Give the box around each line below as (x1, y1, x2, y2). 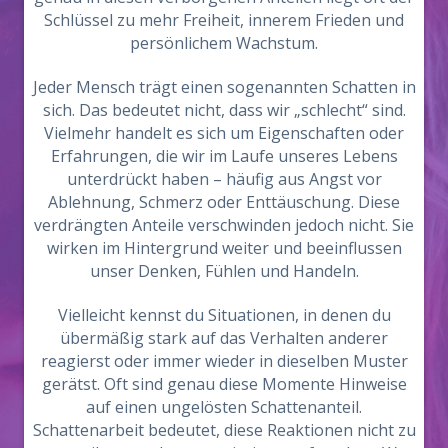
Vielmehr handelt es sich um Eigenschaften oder (44, 122, 404, 145)
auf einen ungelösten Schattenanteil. (86, 395, 362, 418)
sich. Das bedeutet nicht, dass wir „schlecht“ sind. (42, 99, 406, 122)
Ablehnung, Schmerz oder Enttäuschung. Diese (48, 191, 400, 214)
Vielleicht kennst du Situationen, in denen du (57, 303, 391, 326)
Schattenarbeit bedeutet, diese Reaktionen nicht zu (32, 418, 416, 441)
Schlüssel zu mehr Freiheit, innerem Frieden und (44, 9, 404, 32)
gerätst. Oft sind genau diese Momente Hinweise (41, 372, 407, 395)
